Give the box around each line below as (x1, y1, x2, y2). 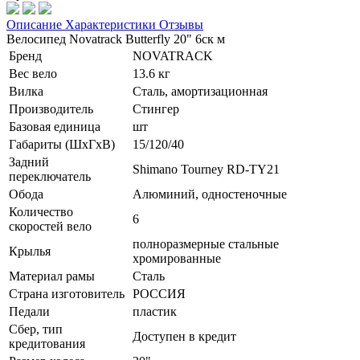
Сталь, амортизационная (133, 84, 268, 98)
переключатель (9, 169, 91, 183)
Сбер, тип (9, 321, 63, 336)
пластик (133, 304, 177, 318)
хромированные (133, 251, 221, 265)
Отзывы (159, 17, 203, 31)
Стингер (133, 101, 179, 116)
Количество (9, 204, 73, 219)
